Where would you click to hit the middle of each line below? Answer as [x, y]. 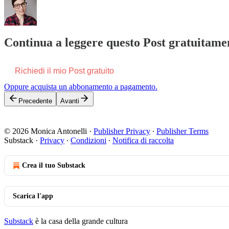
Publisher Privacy [122, 131]
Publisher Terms [182, 131]
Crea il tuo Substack [54, 165]
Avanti [70, 101]
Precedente [35, 101]
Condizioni [88, 140]
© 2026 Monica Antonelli [45, 131]
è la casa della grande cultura [81, 221]
